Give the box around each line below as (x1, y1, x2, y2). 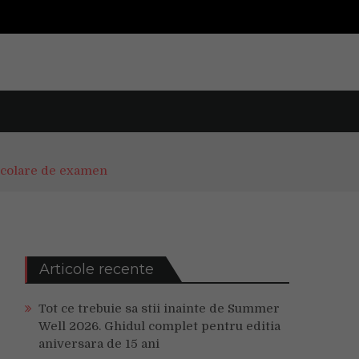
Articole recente (39, 260, 154, 278)
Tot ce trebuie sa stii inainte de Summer (38, 301, 280, 316)
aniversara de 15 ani (38, 337, 159, 351)
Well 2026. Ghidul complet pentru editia (38, 319, 280, 333)
